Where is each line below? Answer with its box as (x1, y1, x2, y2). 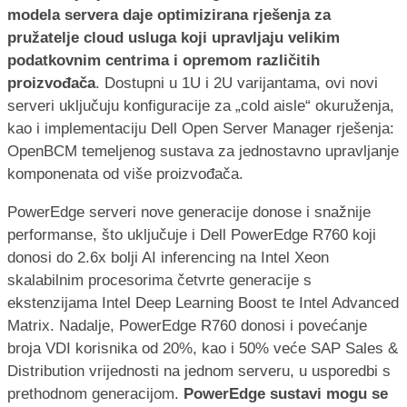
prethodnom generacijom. (7, 384, 184, 402)
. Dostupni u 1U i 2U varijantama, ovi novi (95, 74, 378, 92)
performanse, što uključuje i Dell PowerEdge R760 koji (7, 225, 376, 243)
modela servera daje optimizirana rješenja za (7, 5, 331, 24)
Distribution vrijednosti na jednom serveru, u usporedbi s (7, 362, 391, 380)
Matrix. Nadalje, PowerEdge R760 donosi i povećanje (7, 316, 367, 334)
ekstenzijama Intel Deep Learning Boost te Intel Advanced (7, 293, 399, 312)
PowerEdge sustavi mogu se (184, 384, 388, 402)
